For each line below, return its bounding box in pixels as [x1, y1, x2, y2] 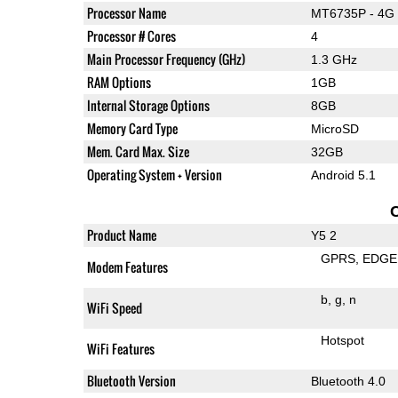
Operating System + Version [86, 164, 222, 184]
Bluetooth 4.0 [310, 373, 386, 388]
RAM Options [86, 72, 151, 92]
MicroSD [310, 121, 359, 136]
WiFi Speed [86, 298, 142, 317]
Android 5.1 [310, 167, 376, 182]
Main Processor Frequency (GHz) [86, 49, 245, 68]
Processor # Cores [86, 26, 176, 45]
